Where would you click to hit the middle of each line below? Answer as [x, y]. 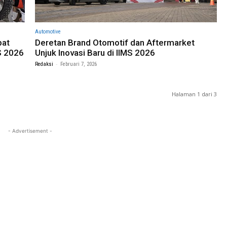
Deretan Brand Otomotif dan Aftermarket [115, 42]
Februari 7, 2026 [79, 64]
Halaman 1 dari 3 [194, 94]
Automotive [48, 31]
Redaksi [44, 64]
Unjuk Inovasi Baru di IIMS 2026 [95, 52]
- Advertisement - [30, 130]
